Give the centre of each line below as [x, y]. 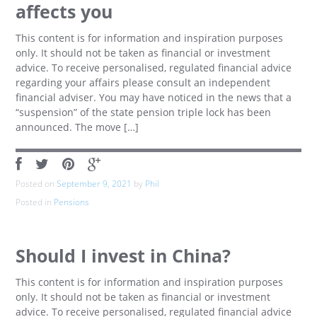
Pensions [72, 202]
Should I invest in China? [123, 256]
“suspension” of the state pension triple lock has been [144, 112]
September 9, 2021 [94, 184]
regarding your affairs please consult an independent [143, 82]
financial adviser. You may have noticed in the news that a [154, 97]
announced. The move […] [77, 127]
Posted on [36, 184]
